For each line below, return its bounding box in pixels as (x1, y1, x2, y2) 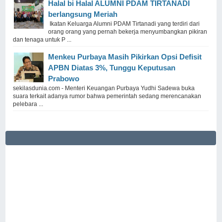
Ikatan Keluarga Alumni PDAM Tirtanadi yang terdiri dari (48, 20, 200, 27)
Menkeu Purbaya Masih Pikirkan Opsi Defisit (48, 52, 202, 61)
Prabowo (48, 74, 80, 83)
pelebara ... (13, 100, 44, 108)
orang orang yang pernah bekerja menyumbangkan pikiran (48, 28, 208, 35)
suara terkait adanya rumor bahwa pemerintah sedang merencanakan (13, 92, 202, 100)
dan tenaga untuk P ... (13, 36, 72, 43)
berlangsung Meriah (48, 9, 118, 18)
